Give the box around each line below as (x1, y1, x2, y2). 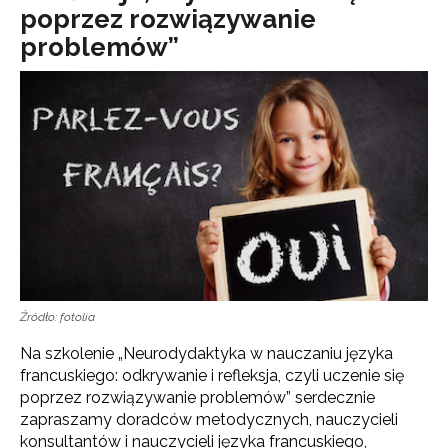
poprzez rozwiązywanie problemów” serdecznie (20, 387, 375, 407)
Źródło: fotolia (20, 309, 95, 324)
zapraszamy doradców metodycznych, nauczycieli (20, 409, 398, 429)
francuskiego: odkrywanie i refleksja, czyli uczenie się (20, 365, 404, 385)
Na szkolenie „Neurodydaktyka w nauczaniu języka (20, 343, 393, 363)
